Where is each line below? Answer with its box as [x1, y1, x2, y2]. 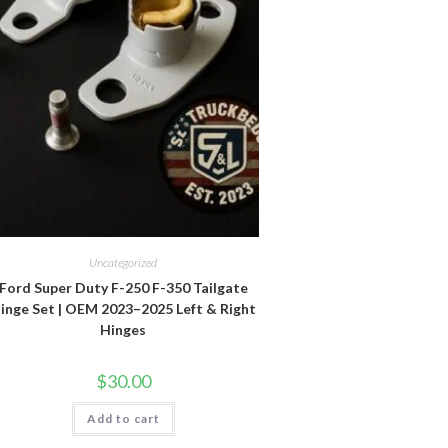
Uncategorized [89, 255, 158, 271]
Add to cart [86, 411, 160, 427]
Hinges [100, 321, 147, 339]
